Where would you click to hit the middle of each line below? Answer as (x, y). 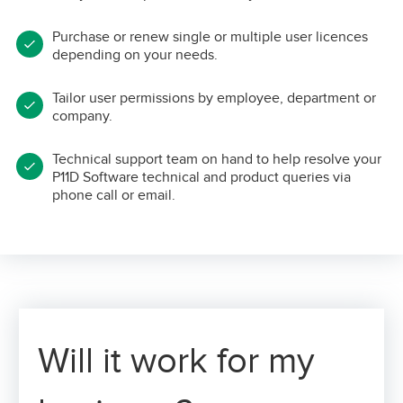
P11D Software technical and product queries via (201, 177)
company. (82, 116)
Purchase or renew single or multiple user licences (210, 36)
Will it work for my (176, 361)
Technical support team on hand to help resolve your (217, 159)
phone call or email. (114, 195)
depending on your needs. (135, 54)
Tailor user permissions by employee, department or (214, 98)
